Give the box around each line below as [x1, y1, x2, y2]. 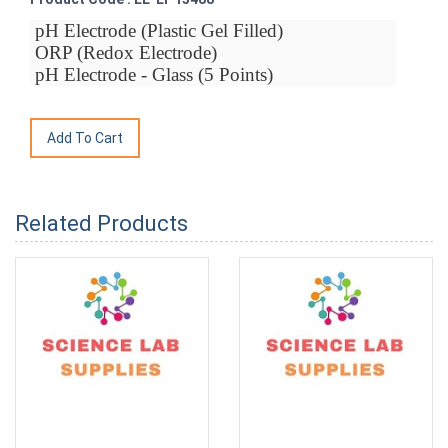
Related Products [15, 211, 188, 237]
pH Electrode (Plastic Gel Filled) [30, 20, 283, 42]
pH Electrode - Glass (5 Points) [30, 64, 273, 86]
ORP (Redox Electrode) [30, 42, 217, 64]
